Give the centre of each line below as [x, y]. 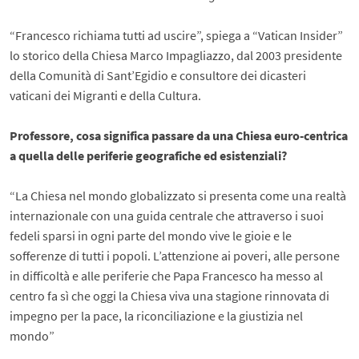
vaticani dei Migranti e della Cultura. [106, 95]
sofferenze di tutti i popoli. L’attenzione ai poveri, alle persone [175, 256]
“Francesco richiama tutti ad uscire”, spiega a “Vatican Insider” [177, 35]
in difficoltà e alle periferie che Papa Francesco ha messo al [167, 276]
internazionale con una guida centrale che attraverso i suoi [167, 216]
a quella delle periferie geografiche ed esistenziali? [149, 155]
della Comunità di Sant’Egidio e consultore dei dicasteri [158, 75]
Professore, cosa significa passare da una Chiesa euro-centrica [179, 135]
